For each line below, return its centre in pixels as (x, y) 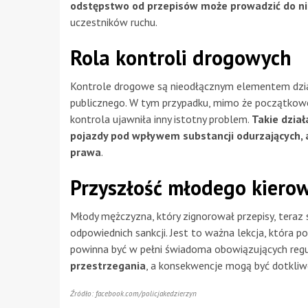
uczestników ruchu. (114, 22)
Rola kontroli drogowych (181, 57)
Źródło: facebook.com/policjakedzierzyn (133, 293)
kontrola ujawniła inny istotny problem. (161, 119)
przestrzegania (108, 265)
